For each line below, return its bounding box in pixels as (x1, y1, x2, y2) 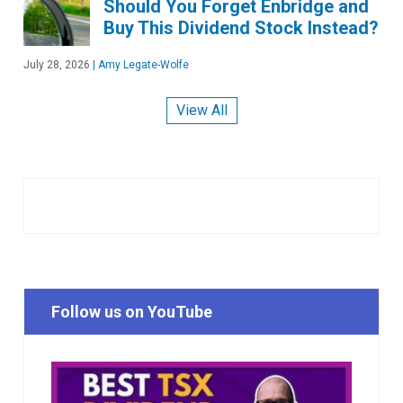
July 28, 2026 (23, 58, 90, 71)
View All (175, 102, 228, 120)
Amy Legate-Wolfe (95, 58, 189, 71)
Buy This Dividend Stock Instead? (103, 16, 379, 39)
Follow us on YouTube (51, 302, 212, 322)
